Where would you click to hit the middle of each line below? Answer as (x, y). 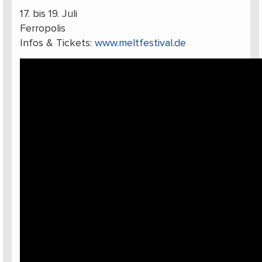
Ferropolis (42, 29)
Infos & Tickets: (57, 44)
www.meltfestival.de (140, 44)
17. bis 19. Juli (48, 14)
